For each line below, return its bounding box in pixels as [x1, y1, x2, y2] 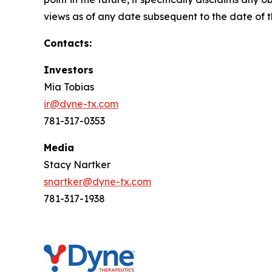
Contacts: [44, 36, 92, 49]
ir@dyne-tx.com [44, 97, 118, 110]
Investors [44, 63, 93, 76]
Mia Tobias [44, 80, 94, 93]
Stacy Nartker [44, 158, 110, 171]
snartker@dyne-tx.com [44, 175, 151, 188]
